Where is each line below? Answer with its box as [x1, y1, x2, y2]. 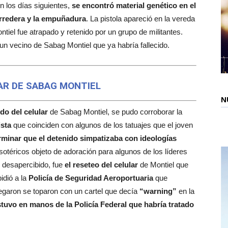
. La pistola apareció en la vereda [86, 14, 195, 23]
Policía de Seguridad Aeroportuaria [28, 173, 153, 182]
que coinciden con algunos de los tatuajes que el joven [11, 120, 193, 129]
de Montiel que [138, 160, 188, 169]
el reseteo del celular [65, 160, 138, 169]
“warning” [139, 186, 177, 195]
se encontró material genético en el [72, 1, 196, 10]
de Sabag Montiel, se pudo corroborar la [48, 107, 182, 116]
